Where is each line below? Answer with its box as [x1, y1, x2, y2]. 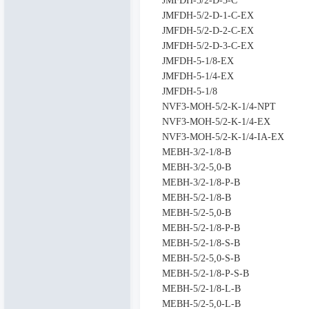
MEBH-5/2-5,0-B [161, 208, 231, 218]
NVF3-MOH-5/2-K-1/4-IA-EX [161, 132, 284, 142]
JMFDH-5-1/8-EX [161, 56, 234, 66]
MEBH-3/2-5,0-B [161, 162, 231, 172]
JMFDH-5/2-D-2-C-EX [161, 26, 254, 36]
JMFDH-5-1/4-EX [161, 71, 234, 81]
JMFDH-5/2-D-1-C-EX [161, 10, 254, 21]
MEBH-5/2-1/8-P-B [161, 223, 240, 233]
